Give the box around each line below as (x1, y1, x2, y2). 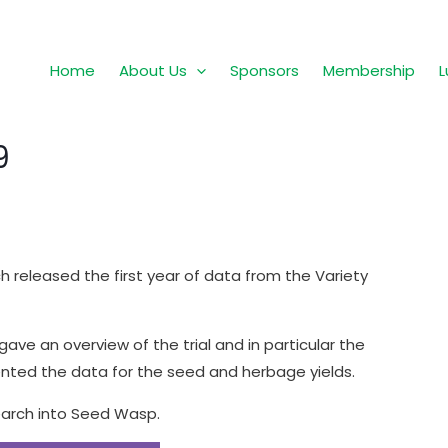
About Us (119, 60, 187, 82)
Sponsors (230, 60, 299, 82)
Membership (323, 60, 415, 82)
